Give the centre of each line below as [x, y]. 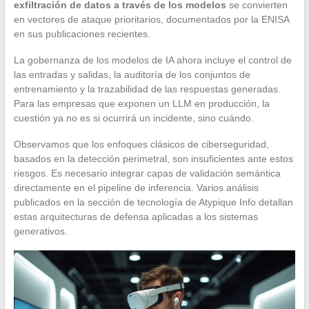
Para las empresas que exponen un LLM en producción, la [141, 103]
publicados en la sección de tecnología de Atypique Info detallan [153, 202]
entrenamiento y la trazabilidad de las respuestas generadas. [147, 89]
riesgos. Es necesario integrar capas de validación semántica [147, 173]
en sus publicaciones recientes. [82, 33]
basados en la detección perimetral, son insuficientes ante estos [153, 158]
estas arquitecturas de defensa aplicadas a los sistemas [136, 216]
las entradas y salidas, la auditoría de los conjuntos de [132, 74]
